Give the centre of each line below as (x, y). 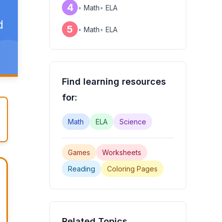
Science (133, 122)
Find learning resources (114, 82)
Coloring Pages (132, 169)
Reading (82, 169)
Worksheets (122, 152)
